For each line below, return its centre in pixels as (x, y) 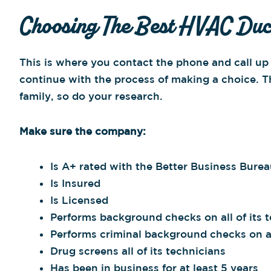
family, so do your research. (91, 96)
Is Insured (75, 183)
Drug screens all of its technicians (138, 250)
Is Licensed (79, 200)
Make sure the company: (83, 131)
